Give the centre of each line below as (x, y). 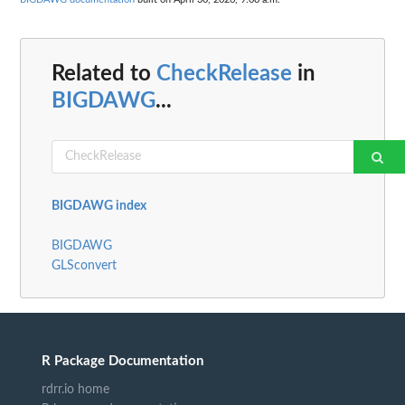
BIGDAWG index (99, 206)
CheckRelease (224, 74)
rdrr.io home (75, 389)
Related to (104, 74)
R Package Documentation (122, 361)
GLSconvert (84, 265)
